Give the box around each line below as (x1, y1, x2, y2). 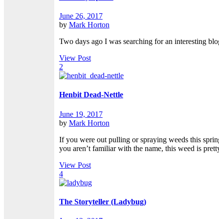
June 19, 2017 (59, 109, 103, 118)
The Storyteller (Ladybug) (59, 197, 146, 206)
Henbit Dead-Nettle (59, 90, 123, 99)
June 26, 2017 (59, 12, 103, 21)
